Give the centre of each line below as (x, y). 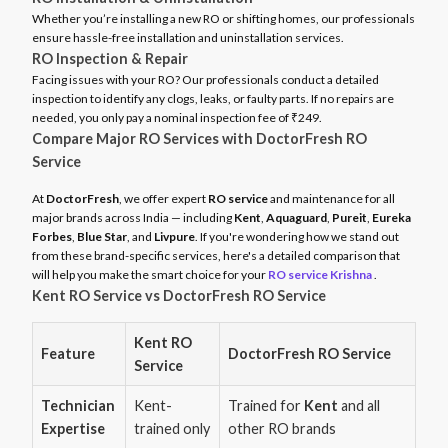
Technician (78, 405)
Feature (68, 353)
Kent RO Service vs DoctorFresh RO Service (179, 295)
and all (359, 405)
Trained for (266, 405)
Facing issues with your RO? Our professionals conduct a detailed (205, 79)
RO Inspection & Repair (110, 58)
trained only (172, 428)
